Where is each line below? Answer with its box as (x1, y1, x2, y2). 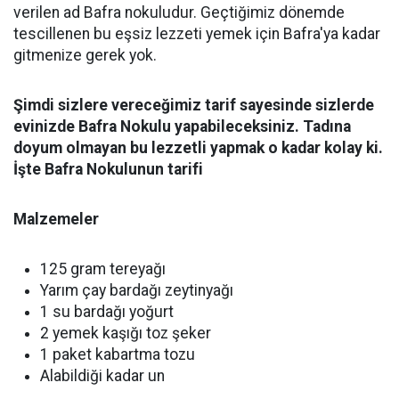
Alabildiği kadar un (40, 367, 165, 385)
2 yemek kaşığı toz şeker (40, 324, 211, 342)
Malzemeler (13, 210, 99, 228)
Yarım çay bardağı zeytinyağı (40, 281, 233, 299)
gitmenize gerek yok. (13, 46, 157, 64)
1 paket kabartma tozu (40, 346, 195, 363)
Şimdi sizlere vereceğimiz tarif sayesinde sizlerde (13, 96, 374, 114)
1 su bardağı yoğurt (40, 303, 174, 321)
